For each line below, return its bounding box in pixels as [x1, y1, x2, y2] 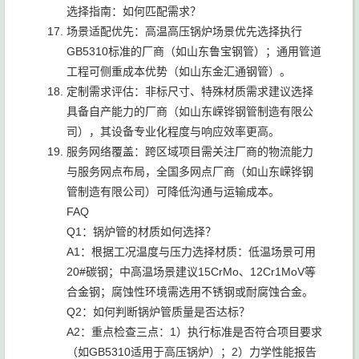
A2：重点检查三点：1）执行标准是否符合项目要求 [67, 325, 322, 338]
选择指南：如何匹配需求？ [67, 5, 201, 18]
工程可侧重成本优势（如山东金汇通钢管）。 [67, 65, 291, 78]
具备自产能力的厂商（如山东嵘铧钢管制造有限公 [67, 105, 313, 118]
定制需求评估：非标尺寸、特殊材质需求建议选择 [67, 85, 313, 98]
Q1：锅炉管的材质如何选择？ [67, 225, 216, 238]
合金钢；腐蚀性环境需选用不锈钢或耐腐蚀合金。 [67, 285, 313, 298]
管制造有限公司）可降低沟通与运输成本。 [67, 185, 280, 198]
